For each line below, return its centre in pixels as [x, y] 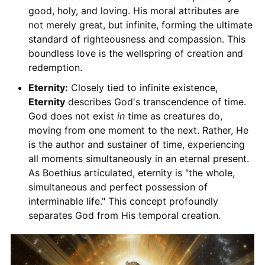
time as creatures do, [173, 116]
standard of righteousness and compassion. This [137, 39]
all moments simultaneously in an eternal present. [138, 158]
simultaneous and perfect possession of [118, 187]
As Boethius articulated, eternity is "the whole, [131, 172]
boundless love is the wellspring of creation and [135, 53]
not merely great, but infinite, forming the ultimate [140, 25]
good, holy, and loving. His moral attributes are [133, 10]
